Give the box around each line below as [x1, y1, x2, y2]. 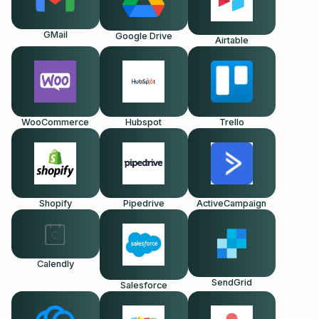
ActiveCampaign [197, 198, 267, 209]
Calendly [36, 258, 74, 270]
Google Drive [115, 31, 172, 42]
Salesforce [120, 279, 167, 291]
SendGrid [211, 277, 252, 288]
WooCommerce [21, 116, 90, 127]
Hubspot [125, 116, 162, 127]
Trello [219, 116, 244, 127]
